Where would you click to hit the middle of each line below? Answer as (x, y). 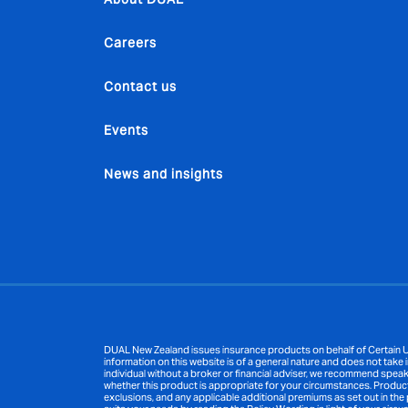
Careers (130, 43)
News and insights (163, 174)
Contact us (140, 87)
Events (126, 130)
